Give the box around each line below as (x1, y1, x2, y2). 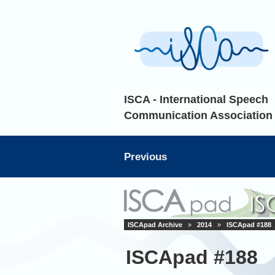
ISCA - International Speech (124, 93, 268, 106)
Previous (124, 151, 167, 162)
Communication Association (124, 109, 273, 122)
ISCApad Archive (128, 221, 182, 228)
